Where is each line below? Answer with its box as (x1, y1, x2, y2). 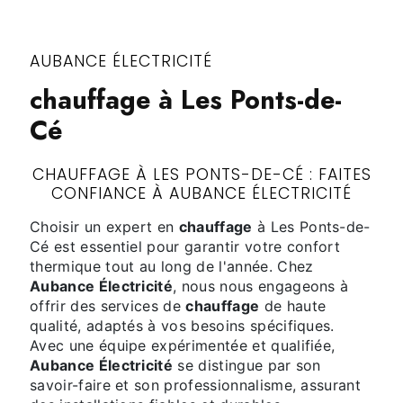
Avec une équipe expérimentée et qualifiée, (30, 336, 336, 354)
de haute (259, 297, 327, 315)
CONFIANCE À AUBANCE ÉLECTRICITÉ (51, 183, 352, 204)
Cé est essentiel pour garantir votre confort (30, 237, 341, 255)
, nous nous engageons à (173, 277, 349, 295)
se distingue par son (173, 356, 321, 374)
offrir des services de (30, 297, 186, 315)
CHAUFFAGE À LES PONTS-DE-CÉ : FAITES (31, 164, 372, 185)
